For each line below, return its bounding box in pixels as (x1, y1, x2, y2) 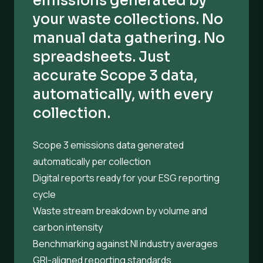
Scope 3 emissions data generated (33, 139, 184, 152)
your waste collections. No (33, 11, 223, 29)
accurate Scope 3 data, (33, 67, 197, 85)
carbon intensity (33, 221, 103, 234)
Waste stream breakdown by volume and (33, 204, 207, 218)
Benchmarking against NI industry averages (33, 237, 218, 251)
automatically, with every (33, 86, 213, 104)
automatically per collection (33, 155, 151, 168)
